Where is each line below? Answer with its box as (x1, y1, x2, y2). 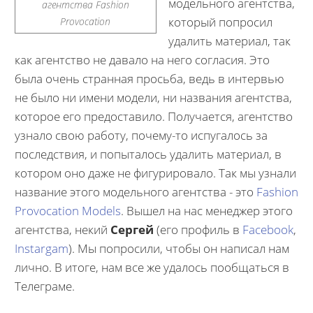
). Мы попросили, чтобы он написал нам (68, 240, 289, 256)
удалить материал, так (168, 33, 291, 49)
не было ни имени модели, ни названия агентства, (14, 89, 292, 105)
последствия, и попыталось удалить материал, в (14, 146, 282, 162)
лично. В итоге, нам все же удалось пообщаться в (14, 259, 289, 275)
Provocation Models (14, 203, 121, 219)
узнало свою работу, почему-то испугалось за (14, 127, 268, 143)
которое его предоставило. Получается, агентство (14, 108, 293, 124)
